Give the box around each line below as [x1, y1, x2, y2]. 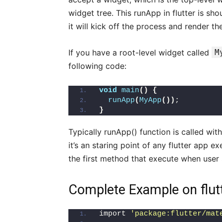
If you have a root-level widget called [68, 48, 212, 57]
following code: [68, 61, 126, 71]
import [99, 210, 130, 218]
